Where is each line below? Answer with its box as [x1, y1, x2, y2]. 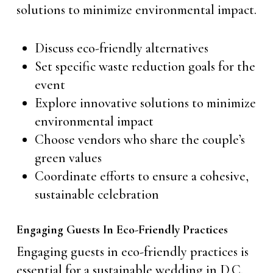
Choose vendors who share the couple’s [34, 132, 245, 147]
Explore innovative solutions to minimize [34, 95, 256, 111]
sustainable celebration [34, 186, 159, 202]
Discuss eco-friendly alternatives [34, 40, 208, 56]
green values [34, 150, 102, 166]
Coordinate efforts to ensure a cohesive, [34, 168, 249, 184]
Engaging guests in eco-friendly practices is [16, 244, 249, 260]
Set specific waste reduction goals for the [34, 58, 255, 74]
